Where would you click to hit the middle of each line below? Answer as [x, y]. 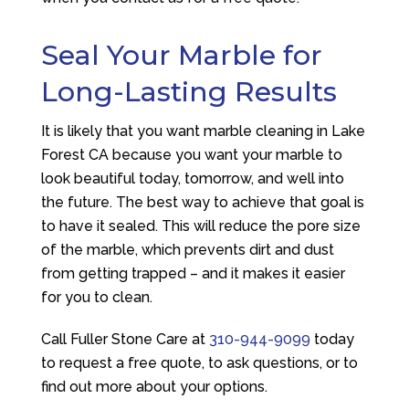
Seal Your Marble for [181, 55]
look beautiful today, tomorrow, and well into [192, 178]
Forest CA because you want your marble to [191, 155]
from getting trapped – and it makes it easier [193, 273]
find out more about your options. [154, 387]
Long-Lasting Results [189, 92]
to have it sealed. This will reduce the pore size [200, 226]
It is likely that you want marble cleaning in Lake [203, 131]
